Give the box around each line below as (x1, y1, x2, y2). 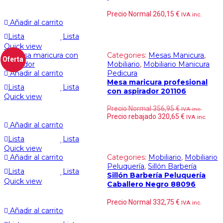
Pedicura (107, 68, 138, 78)
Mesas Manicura (148, 50, 205, 60)
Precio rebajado (107, 112, 158, 121)
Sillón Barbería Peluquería (107, 171, 206, 180)
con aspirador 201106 (107, 86, 187, 96)
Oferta (2, 55, 24, 64)
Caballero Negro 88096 (107, 180, 196, 189)
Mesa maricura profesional (107, 77, 208, 87)
